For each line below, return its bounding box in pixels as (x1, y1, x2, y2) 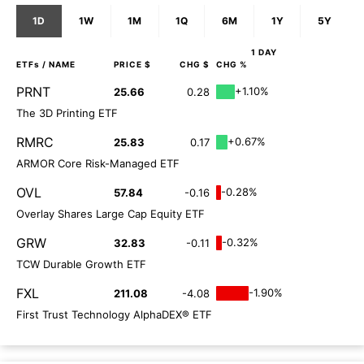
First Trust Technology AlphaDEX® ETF (16, 307, 212, 321)
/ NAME (40, 58, 76, 69)
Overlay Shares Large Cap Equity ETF (16, 206, 205, 220)
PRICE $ (114, 58, 151, 69)
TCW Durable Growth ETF (16, 257, 146, 271)
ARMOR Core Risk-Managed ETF (16, 156, 180, 170)
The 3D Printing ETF (16, 106, 118, 119)
